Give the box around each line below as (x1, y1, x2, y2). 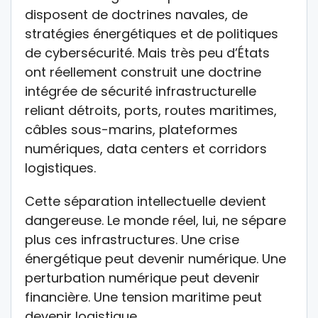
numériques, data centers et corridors (25, 140, 267, 158)
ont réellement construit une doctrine (25, 63, 261, 82)
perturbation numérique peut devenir (25, 269, 260, 287)
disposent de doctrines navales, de (25, 6, 248, 24)
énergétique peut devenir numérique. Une (25, 250, 286, 268)
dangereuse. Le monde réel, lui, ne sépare (25, 212, 286, 230)
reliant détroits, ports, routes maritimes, (25, 102, 277, 120)
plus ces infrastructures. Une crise (25, 231, 239, 249)
